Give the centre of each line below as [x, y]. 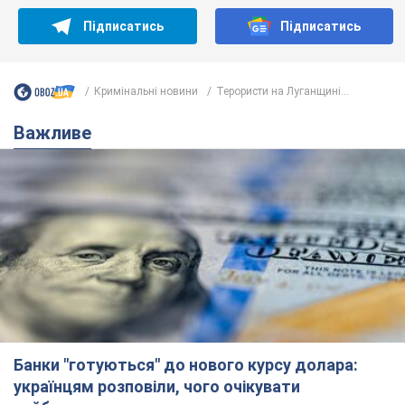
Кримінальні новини [146, 92]
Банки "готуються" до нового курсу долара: [186, 365]
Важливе [58, 132]
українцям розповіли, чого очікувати [157, 387]
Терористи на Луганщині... [283, 92]
